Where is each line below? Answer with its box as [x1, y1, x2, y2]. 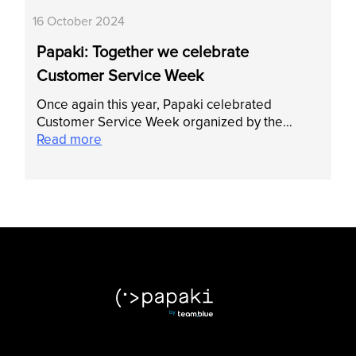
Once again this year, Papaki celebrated [37, 95, 273, 113]
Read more [37, 130, 103, 148]
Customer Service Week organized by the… [37, 113, 293, 130]
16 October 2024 [33, 13, 126, 29]
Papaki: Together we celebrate [37, 42, 250, 62]
